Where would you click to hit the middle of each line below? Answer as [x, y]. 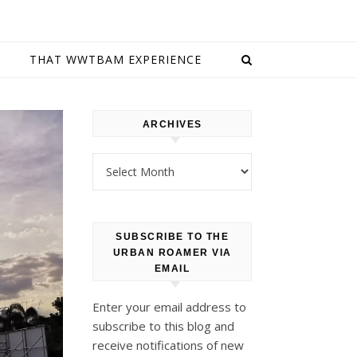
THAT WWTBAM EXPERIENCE [115, 59]
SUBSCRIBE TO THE [172, 237]
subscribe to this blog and [163, 326]
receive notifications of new [168, 345]
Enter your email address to [169, 307]
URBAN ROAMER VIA [172, 253]
